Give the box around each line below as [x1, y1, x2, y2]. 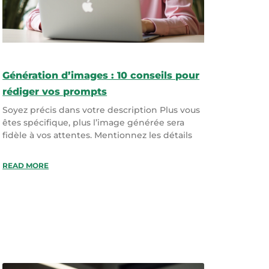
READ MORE [2, 160, 49, 170]
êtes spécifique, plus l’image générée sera [2, 116, 185, 128]
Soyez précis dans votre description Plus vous [2, 104, 201, 115]
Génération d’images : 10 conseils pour [2, 69, 200, 81]
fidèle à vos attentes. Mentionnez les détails [2, 129, 193, 141]
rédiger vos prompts [2, 85, 107, 97]
